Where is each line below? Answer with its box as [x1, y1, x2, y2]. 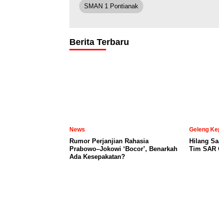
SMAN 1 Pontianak [84, 2, 138, 10]
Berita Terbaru [69, 37, 129, 47]
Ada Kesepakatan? [69, 153, 125, 160]
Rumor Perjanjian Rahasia [69, 137, 149, 145]
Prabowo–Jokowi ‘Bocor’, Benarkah [69, 145, 177, 153]
